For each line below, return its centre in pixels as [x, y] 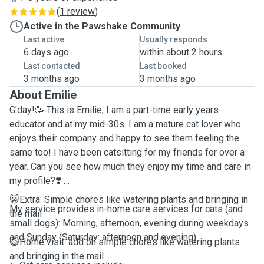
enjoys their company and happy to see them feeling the [124, 138]
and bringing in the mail [57, 256]
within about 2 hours [181, 52]
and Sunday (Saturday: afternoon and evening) [103, 237]
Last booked [163, 66]
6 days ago [46, 52]
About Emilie [43, 95]
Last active [44, 39]
